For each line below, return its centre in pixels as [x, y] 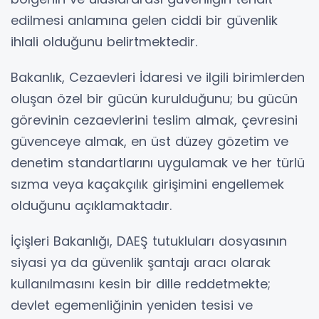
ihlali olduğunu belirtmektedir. [104, 42]
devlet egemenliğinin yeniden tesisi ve [132, 305]
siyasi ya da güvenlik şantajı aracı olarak [141, 263]
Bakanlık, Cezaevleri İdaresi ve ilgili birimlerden [158, 78]
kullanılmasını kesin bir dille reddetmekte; [141, 284]
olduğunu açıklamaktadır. [91, 206]
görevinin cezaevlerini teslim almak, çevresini [154, 120]
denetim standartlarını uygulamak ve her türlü [158, 163]
